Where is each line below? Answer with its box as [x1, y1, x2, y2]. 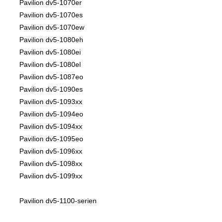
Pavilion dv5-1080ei [19, 48, 81, 56]
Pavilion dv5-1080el [19, 60, 81, 69]
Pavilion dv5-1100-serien [19, 197, 97, 205]
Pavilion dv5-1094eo [19, 110, 83, 118]
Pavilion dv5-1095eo [19, 135, 83, 143]
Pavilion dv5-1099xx [19, 172, 82, 180]
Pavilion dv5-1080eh [19, 36, 83, 44]
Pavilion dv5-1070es [19, 11, 83, 19]
